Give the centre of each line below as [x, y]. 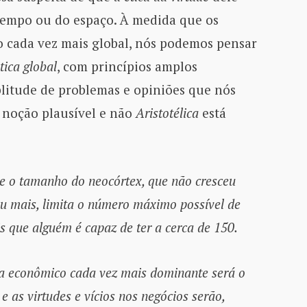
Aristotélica [169, 112]
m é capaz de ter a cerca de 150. [149, 228]
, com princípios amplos [127, 66]
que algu [32, 228]
